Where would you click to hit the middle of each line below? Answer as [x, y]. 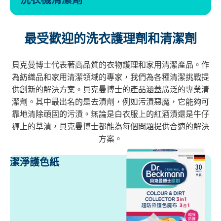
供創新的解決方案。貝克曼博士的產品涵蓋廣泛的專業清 [110, 90]
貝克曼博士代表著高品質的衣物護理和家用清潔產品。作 [110, 65]
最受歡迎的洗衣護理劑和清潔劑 [110, 39]
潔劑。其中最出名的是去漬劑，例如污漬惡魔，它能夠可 [110, 102]
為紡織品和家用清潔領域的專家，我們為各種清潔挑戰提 [110, 77]
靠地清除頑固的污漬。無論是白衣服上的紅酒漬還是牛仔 [110, 114]
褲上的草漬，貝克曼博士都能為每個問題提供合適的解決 [110, 127]
